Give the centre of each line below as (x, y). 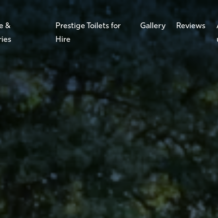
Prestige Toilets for (88, 26)
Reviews (191, 26)
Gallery (153, 26)
